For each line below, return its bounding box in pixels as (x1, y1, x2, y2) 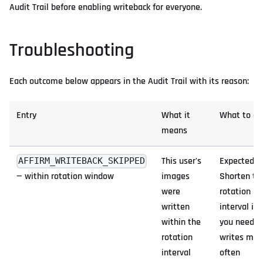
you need (220, 216, 254, 228)
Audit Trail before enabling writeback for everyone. (9, 1, 202, 14)
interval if (220, 201, 257, 213)
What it (161, 109, 190, 122)
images (161, 170, 190, 183)
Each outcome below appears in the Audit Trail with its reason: (9, 75, 249, 87)
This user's (161, 155, 201, 167)
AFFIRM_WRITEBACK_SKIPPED (18, 156, 146, 167)
